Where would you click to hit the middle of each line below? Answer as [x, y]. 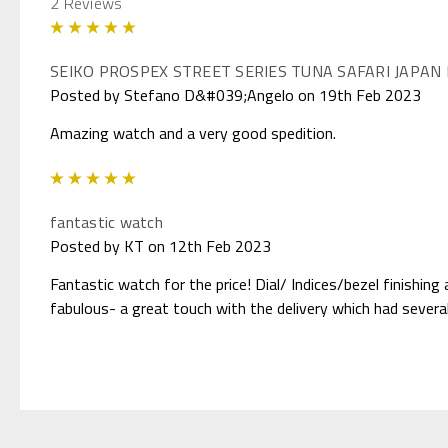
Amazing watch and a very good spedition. [193, 132]
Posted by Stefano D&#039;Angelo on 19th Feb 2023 [235, 94]
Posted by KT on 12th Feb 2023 [160, 245]
